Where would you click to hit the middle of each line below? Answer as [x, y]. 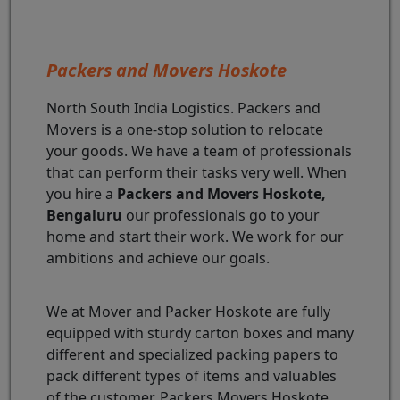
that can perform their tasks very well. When [196, 172]
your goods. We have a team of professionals [199, 150]
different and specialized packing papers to [192, 354]
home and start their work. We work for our [195, 236]
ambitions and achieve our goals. [158, 258]
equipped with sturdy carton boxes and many [200, 333]
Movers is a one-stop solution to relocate [185, 129]
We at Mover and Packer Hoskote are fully [188, 311]
